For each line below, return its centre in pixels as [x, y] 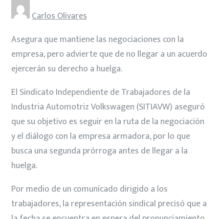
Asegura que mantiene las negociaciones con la [98, 39]
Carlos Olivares [59, 16]
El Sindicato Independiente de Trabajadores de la [101, 92]
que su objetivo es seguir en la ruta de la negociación [108, 121]
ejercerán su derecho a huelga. [67, 69]
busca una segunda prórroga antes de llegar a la [99, 151]
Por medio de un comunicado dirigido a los [89, 189]
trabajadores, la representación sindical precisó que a [109, 204]
